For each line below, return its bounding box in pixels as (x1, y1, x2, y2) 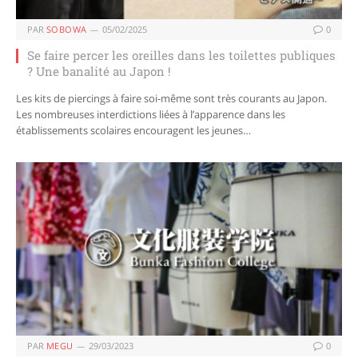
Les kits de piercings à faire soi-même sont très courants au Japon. (16, 91, 327, 106)
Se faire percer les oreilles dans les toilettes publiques (27, 47, 336, 64)
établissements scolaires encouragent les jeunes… (16, 123, 251, 138)
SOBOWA (46, 23, 87, 36)
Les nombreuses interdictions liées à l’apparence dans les (16, 107, 285, 122)
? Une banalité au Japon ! (27, 63, 171, 80)
